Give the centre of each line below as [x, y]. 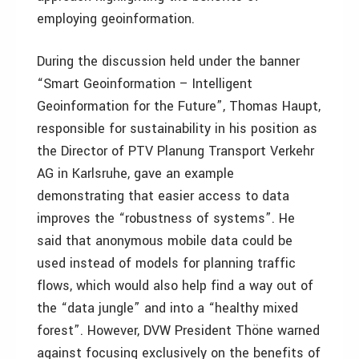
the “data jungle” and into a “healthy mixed [167, 308]
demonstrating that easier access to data [163, 196]
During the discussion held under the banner [168, 61]
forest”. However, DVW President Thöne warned [178, 331]
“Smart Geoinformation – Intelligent [145, 84]
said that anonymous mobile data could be [165, 241]
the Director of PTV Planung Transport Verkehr [175, 151]
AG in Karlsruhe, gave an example [135, 173]
